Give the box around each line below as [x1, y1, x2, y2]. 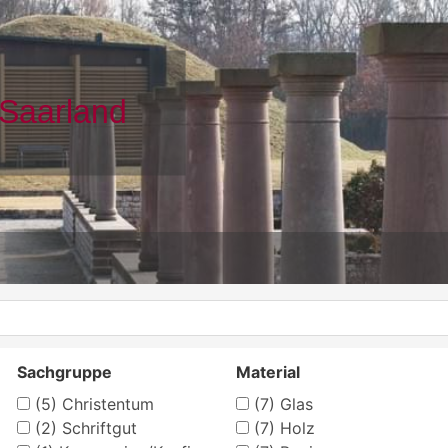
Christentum [57, 393, 155, 414]
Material [235, 361, 300, 382]
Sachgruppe [17, 361, 113, 382]
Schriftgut [57, 417, 138, 438]
